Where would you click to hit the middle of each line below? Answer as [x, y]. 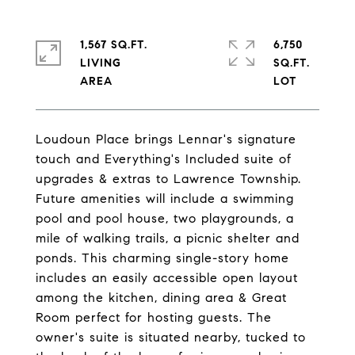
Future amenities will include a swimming [165, 198]
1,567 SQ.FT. [114, 45]
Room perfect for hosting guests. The [154, 317]
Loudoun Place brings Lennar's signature [166, 139]
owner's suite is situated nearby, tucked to [171, 337]
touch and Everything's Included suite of [164, 159]
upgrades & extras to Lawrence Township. [168, 179]
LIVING [101, 63]
